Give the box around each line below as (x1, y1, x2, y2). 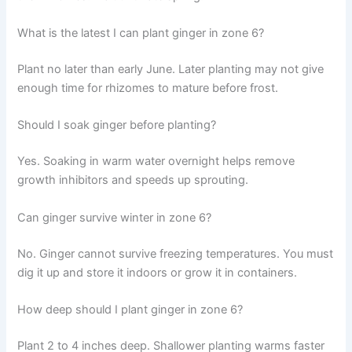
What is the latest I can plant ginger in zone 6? (17, 26, 265, 41)
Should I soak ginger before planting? (17, 118, 217, 133)
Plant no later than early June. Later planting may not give (17, 62, 324, 77)
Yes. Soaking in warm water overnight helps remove (17, 154, 295, 169)
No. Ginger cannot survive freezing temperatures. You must (17, 246, 334, 261)
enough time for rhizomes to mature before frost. (17, 81, 279, 96)
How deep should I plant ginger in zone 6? (17, 302, 244, 317)
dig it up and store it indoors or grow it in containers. (17, 265, 298, 280)
